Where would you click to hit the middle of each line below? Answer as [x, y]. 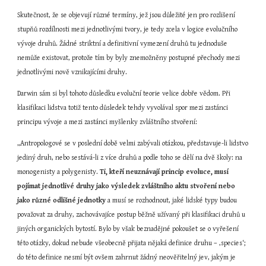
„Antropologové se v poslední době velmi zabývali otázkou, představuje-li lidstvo [133, 143]
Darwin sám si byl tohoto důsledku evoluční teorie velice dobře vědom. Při [124, 94]
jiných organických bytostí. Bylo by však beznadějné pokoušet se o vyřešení [128, 229]
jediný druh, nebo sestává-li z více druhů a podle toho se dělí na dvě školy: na [130, 158]
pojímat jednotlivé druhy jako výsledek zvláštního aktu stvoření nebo [126, 186]
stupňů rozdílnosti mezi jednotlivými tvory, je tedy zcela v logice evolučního [128, 29]
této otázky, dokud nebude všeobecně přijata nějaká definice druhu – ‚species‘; [132, 243]
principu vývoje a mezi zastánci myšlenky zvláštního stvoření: [107, 122]
